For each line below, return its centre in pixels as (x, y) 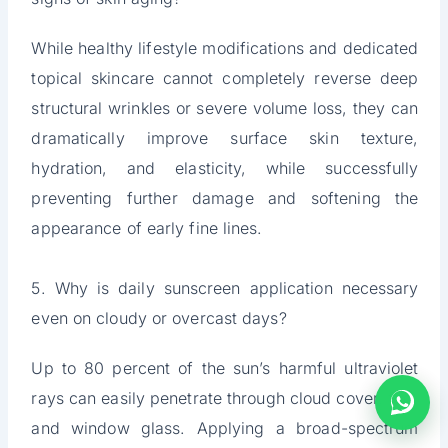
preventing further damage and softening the (225, 198)
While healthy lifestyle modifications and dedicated (225, 48)
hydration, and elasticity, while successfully (225, 168)
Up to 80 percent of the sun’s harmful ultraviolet (225, 368)
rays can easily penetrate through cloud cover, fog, (225, 398)
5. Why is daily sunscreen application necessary (225, 288)
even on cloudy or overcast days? (159, 318)
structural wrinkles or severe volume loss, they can (225, 108)
